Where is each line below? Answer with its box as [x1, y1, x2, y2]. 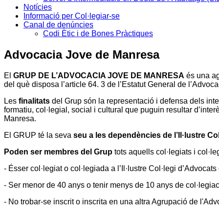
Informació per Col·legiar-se [23, 11, 120, 20]
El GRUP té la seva [4, 131, 73, 139]
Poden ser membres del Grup [4, 147, 112, 156]
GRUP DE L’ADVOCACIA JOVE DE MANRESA [13, 71, 184, 80]
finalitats [19, 96, 50, 105]
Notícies [23, 2, 52, 11]
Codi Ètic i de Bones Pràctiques [43, 29, 153, 38]
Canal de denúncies [23, 20, 93, 29]
